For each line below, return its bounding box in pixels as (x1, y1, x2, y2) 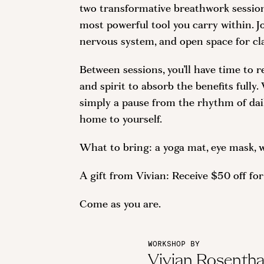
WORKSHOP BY (148, 240, 200, 247)
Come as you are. (80, 199, 161, 210)
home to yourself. (80, 114, 163, 126)
